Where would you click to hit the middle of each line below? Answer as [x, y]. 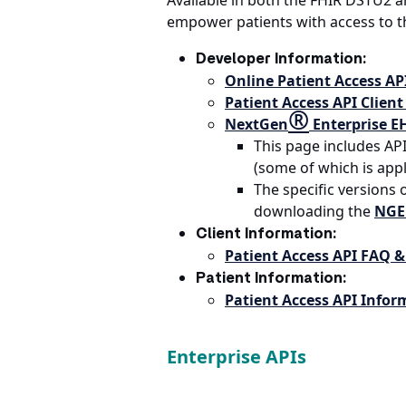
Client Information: [266, 234]
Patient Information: [271, 278]
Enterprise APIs [237, 357]
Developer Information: [281, 59]
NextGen [256, 124]
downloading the [314, 211]
